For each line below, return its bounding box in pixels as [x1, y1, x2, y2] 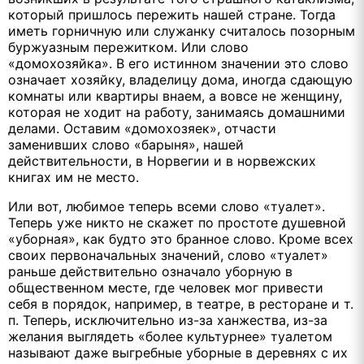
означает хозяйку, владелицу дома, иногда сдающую [8, 71, 353, 88]
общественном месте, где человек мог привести [8, 279, 323, 296]
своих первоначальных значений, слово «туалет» [8, 246, 328, 263]
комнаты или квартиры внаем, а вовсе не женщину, [8, 87, 342, 104]
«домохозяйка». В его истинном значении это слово [8, 54, 349, 71]
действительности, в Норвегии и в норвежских [8, 152, 316, 169]
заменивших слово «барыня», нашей [8, 136, 244, 153]
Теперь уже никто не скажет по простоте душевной [8, 214, 346, 231]
